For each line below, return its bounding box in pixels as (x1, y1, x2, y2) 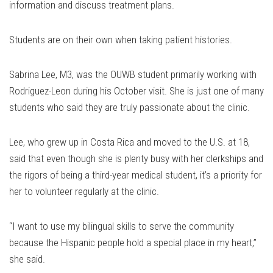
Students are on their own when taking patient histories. (9, 34, 232, 46)
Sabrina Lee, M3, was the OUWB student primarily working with (9, 68, 257, 81)
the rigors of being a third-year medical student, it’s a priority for (9, 169, 262, 182)
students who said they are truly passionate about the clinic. (9, 101, 250, 114)
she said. (9, 253, 45, 266)
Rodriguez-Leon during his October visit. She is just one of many (9, 85, 264, 97)
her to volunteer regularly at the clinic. (9, 185, 159, 198)
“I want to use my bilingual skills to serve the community (9, 220, 234, 233)
